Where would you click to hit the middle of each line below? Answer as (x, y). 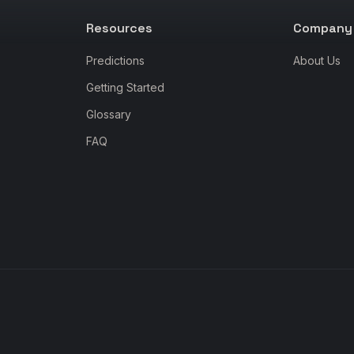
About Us (317, 60)
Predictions (115, 60)
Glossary (108, 114)
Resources (119, 28)
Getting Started (125, 87)
